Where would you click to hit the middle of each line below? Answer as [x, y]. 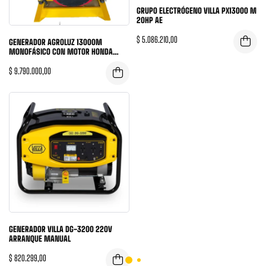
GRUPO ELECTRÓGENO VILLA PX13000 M [197, 11]
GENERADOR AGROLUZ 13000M [56, 42]
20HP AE [150, 20]
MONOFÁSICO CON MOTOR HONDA [61, 51]
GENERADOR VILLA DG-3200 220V [61, 229]
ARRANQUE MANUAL [40, 238]
